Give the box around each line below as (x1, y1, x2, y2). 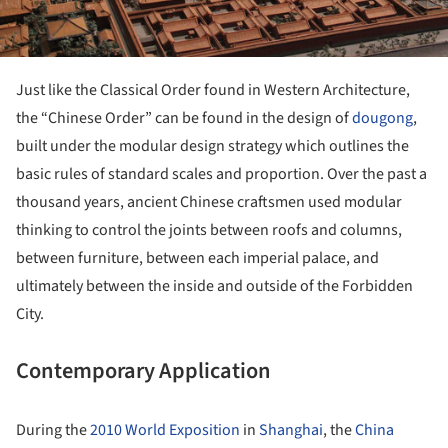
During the (16, 419, 90, 442)
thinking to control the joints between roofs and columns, (16, 219, 402, 242)
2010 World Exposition (90, 419, 240, 442)
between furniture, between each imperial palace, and (16, 247, 379, 270)
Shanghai (259, 419, 323, 442)
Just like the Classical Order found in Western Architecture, (16, 79, 410, 102)
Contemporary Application (16, 355, 271, 388)
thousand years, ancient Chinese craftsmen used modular (16, 191, 402, 214)
